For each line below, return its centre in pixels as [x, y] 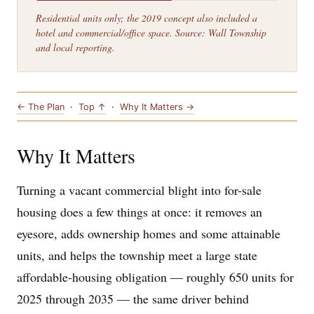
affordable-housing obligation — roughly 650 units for [155, 277]
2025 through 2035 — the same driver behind [133, 299]
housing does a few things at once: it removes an [139, 212]
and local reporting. [75, 48]
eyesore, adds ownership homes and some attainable [149, 234]
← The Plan [41, 107]
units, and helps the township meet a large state [137, 255]
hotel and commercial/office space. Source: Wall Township [151, 33]
